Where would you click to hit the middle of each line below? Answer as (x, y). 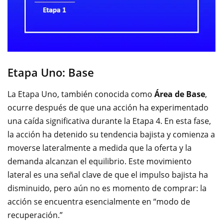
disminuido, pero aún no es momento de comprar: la (107, 188)
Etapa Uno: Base (51, 72)
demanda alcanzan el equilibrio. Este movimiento (100, 161)
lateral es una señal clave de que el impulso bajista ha (108, 175)
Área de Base (180, 94)
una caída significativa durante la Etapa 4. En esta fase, (109, 121)
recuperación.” (35, 215)
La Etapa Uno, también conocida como (81, 94)
